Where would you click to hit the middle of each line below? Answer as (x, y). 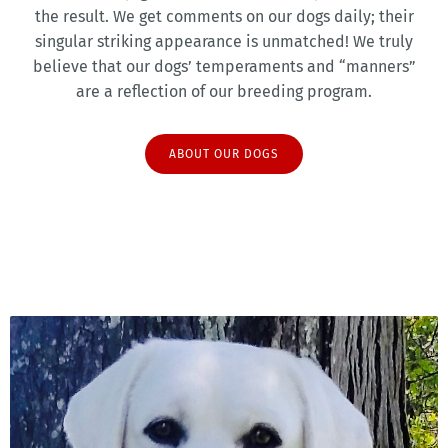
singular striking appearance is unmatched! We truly (224, 41)
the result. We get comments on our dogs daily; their (224, 16)
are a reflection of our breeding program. (224, 91)
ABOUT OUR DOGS (224, 153)
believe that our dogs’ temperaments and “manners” (224, 66)
